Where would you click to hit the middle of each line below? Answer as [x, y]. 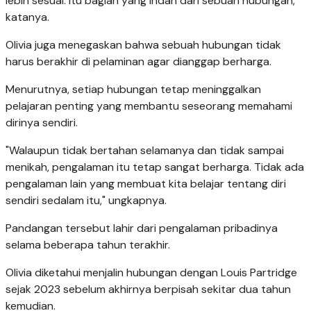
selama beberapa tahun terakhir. [88, 245]
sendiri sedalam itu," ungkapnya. [86, 201]
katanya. [27, 17]
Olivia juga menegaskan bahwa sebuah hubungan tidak [143, 45]
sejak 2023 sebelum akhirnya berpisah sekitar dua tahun [148, 289]
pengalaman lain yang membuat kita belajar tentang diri [146, 184]
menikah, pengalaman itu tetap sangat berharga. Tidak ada [155, 167]
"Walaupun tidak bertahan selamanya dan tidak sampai [145, 151]
